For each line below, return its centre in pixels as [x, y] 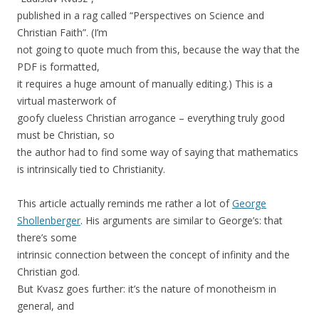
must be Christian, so [66, 135]
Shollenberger [49, 221]
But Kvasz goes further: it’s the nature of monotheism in [147, 289]
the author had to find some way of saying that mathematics [158, 152]
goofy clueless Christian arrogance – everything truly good [151, 118]
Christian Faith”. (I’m [62, 33]
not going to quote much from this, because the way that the [158, 50]
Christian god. [48, 272]
